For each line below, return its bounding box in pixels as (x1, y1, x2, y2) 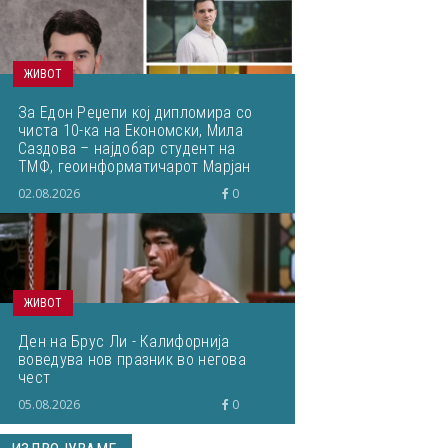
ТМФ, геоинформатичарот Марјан (18, 157, 251, 176)
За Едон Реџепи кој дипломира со (18, 103, 253, 122)
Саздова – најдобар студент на (18, 139, 236, 158)
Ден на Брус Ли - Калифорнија (18, 332, 230, 351)
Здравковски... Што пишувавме (18, 175, 238, 194)
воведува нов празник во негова (18, 350, 247, 369)
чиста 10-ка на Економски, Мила (18, 121, 243, 140)
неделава (18, 193, 85, 212)
